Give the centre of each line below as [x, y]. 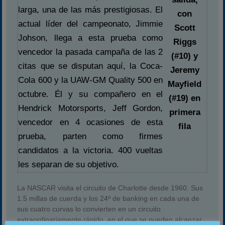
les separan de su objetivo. [69, 164]
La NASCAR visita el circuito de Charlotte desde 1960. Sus [110, 188]
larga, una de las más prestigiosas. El [91, 10]
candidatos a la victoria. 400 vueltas [91, 150]
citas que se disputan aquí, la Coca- [91, 66]
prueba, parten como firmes [91, 136]
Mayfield [185, 84]
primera [185, 112]
